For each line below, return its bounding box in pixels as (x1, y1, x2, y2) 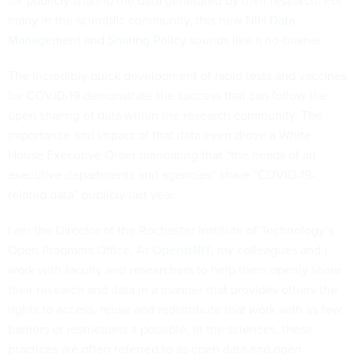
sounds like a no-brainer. (186, 31, 324, 50)
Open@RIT (152, 241, 211, 260)
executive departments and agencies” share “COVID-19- (8, 166, 315, 185)
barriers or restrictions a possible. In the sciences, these (8, 320, 313, 339)
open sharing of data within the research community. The (8, 106, 323, 125)
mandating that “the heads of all (136, 146, 315, 165)
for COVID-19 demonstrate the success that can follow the (8, 86, 327, 105)
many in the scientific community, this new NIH (8, 11, 269, 30)
